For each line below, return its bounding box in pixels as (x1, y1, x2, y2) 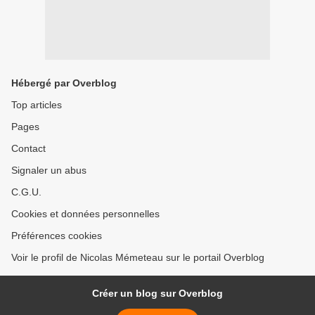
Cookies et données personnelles (11, 208, 160, 220)
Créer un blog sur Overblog (92, 288, 223, 300)
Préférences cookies (11, 230, 102, 242)
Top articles (11, 99, 62, 111)
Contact (11, 143, 46, 155)
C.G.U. (11, 186, 41, 198)
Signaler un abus (11, 165, 86, 176)
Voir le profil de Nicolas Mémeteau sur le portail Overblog (11, 252, 264, 264)
